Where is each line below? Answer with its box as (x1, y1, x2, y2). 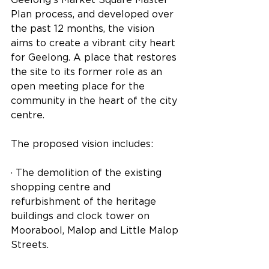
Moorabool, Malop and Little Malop (11, 224, 181, 235)
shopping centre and (11, 181, 113, 192)
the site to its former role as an (11, 65, 165, 77)
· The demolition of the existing (11, 166, 165, 178)
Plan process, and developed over (11, 8, 177, 19)
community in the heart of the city (11, 94, 180, 106)
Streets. (11, 238, 49, 250)
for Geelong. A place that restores (11, 51, 180, 62)
